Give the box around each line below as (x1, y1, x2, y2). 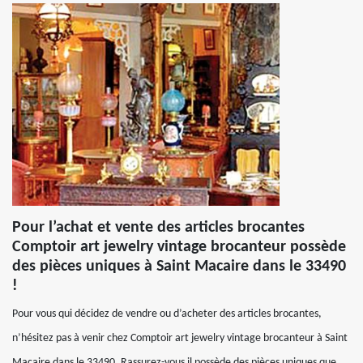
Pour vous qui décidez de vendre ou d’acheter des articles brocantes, (12, 308, 322, 320)
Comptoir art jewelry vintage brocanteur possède (12, 239, 346, 255)
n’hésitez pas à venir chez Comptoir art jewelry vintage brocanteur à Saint (12, 332, 348, 344)
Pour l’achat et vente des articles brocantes (12, 220, 305, 236)
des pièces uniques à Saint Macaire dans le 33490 (12, 258, 346, 275)
